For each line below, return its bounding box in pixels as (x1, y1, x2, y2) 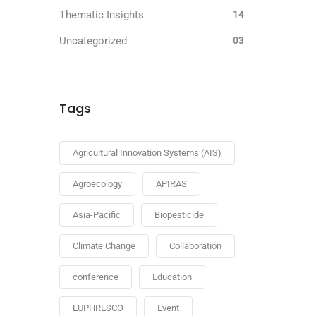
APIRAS (155, 178, 187, 189)
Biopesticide (154, 209, 204, 220)
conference (72, 272, 119, 282)
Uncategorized (59, 35, 127, 47)
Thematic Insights (59, 8, 144, 21)
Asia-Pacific (72, 209, 121, 220)
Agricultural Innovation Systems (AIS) (72, 147, 221, 158)
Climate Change (72, 241, 135, 251)
